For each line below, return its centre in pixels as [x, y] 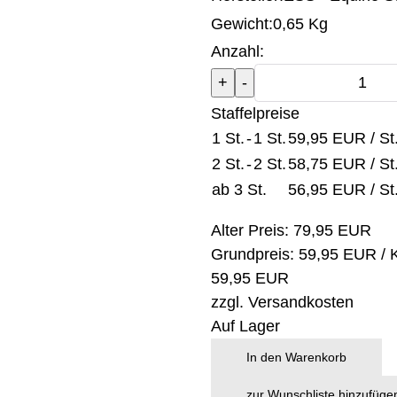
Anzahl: [237, 51]
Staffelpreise [255, 113]
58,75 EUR [329, 164]
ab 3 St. [239, 190]
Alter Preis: [252, 230]
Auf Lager [245, 326]
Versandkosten [300, 302]
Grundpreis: [254, 254]
